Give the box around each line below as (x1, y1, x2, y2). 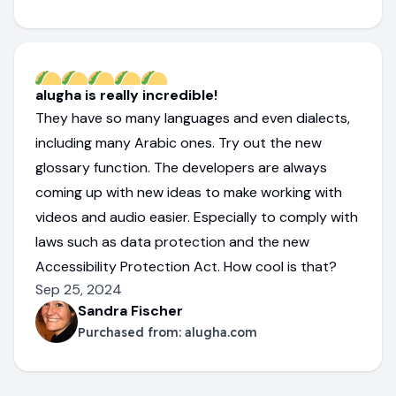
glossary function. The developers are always (35, 158, 327, 177)
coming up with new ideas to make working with (35, 183, 342, 202)
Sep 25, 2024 (35, 280, 122, 299)
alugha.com (185, 324, 257, 340)
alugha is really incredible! (35, 86, 217, 104)
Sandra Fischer (78, 301, 183, 320)
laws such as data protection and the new (35, 232, 309, 251)
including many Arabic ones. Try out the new (35, 133, 322, 152)
